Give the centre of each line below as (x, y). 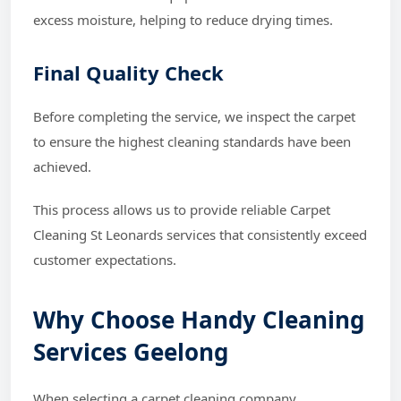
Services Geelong (131, 351)
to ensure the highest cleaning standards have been (192, 141)
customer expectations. (105, 259)
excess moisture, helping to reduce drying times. (183, 19)
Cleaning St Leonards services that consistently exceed (200, 234)
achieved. (62, 166)
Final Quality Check (128, 72)
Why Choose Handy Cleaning (199, 319)
